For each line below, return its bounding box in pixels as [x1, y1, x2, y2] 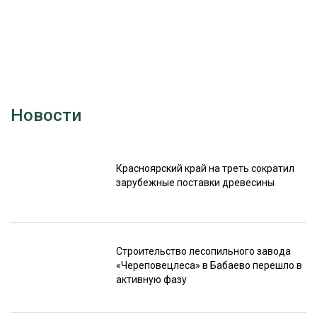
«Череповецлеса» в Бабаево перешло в [115, 259, 302, 271]
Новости [11, 105, 81, 126]
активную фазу [115, 273, 187, 285]
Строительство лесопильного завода [115, 245, 291, 257]
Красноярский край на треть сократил [115, 162, 294, 174]
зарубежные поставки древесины [115, 176, 275, 188]
